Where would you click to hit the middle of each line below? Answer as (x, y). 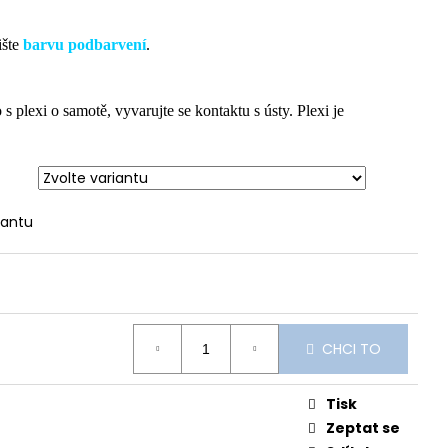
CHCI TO (351, 348)
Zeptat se (363, 428)
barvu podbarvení (84, 45)
